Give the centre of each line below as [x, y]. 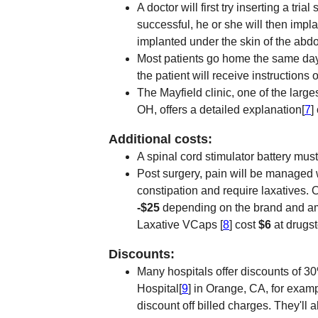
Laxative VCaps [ [180, 225]
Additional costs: [160, 139]
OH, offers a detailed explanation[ [221, 110]
